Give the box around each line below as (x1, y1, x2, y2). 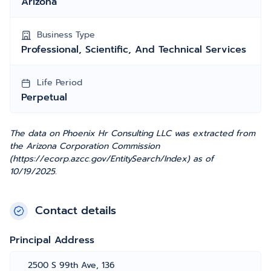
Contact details (35, 202, 116, 219)
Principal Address (10, 233, 94, 247)
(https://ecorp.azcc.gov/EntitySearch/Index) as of (10, 152, 214, 165)
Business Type (37, 28, 95, 41)
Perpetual (21, 90, 67, 105)
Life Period (37, 76, 82, 89)
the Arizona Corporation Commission (10, 140, 160, 152)
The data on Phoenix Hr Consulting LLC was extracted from (10, 127, 255, 140)
